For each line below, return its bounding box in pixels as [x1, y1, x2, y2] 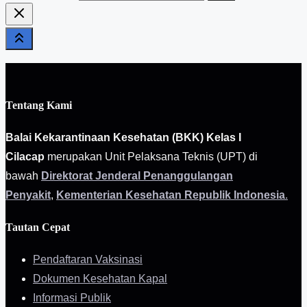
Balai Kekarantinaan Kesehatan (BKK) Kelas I [5, 131, 241, 143]
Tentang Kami [5, 99, 72, 111]
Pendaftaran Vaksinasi [33, 254, 143, 266]
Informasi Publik [33, 292, 111, 304]
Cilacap [5, 150, 45, 162]
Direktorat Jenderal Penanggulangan [41, 169, 233, 182]
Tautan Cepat [5, 221, 70, 234]
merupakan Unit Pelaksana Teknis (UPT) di [45, 150, 258, 162]
